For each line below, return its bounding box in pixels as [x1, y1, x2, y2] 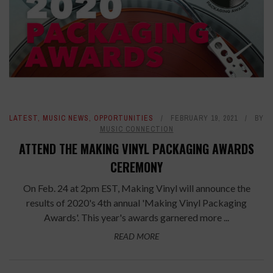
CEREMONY [110, 158, 163, 177]
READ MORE [114, 231, 159, 242]
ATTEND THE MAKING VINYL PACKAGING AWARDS [19, 140, 254, 158]
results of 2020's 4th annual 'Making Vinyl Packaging [26, 197, 247, 209]
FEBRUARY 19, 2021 [171, 113, 238, 124]
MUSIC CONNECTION [99, 124, 174, 135]
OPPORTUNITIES [94, 113, 154, 124]
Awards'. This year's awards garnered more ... [44, 211, 229, 224]
